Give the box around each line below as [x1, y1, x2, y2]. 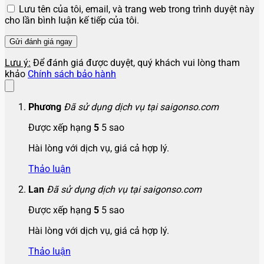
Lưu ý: [5, 57, 31, 69]
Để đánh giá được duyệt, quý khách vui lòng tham [31, 57, 240, 69]
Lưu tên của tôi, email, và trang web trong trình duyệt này [19, 4, 255, 15]
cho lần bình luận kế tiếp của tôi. [5, 15, 139, 27]
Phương [28, 101, 64, 113]
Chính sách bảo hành [28, 68, 116, 80]
